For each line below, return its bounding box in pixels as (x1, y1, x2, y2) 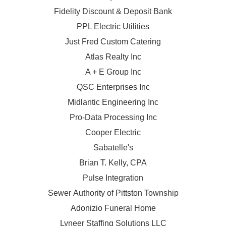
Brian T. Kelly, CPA (79, 158, 147, 167)
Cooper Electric (85, 128, 141, 137)
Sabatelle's (93, 143, 133, 152)
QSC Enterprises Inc (76, 82, 150, 91)
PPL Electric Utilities (77, 22, 149, 31)
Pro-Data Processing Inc (69, 112, 157, 122)
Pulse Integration (83, 173, 143, 182)
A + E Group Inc (85, 67, 141, 76)
